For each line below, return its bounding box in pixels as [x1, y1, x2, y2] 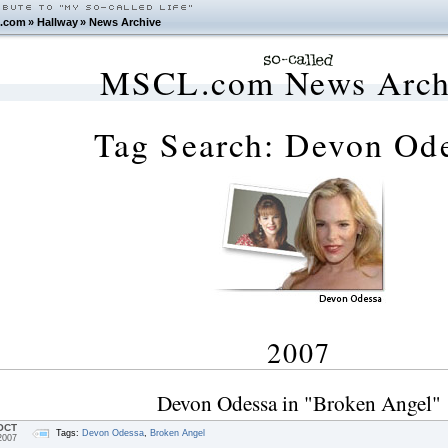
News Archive [89, 16, 162, 28]
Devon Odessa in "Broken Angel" [156, 388, 441, 417]
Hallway [37, 16, 79, 28]
